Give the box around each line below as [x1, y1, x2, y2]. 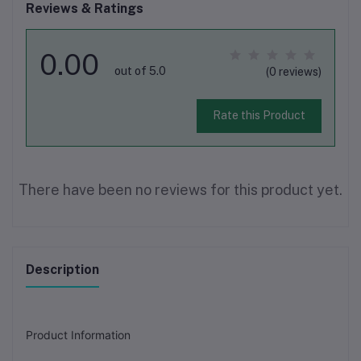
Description [26, 261, 99, 277]
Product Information [26, 327, 131, 342]
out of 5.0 [114, 64, 166, 77]
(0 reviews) [266, 64, 322, 78]
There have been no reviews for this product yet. [19, 180, 342, 198]
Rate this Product [212, 109, 305, 122]
